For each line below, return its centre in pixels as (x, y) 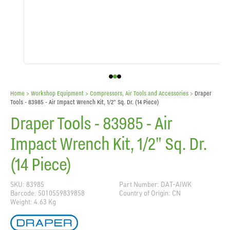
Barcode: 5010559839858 (47, 193)
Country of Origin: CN (150, 193)
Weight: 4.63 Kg (33, 202)
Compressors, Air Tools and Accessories (139, 93)
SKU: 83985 (27, 185)
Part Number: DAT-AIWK (155, 185)
